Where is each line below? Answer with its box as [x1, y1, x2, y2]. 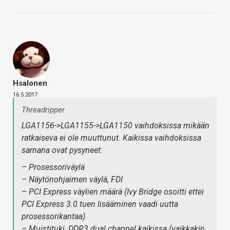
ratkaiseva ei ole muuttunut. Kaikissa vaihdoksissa [22, 133, 201, 143]
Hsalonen [13, 79, 47, 88]
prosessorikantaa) [22, 212, 85, 222]
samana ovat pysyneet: [22, 145, 103, 156]
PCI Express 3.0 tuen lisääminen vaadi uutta [22, 199, 178, 209]
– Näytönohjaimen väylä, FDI [22, 175, 123, 185]
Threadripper [22, 105, 65, 115]
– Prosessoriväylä [22, 162, 85, 172]
